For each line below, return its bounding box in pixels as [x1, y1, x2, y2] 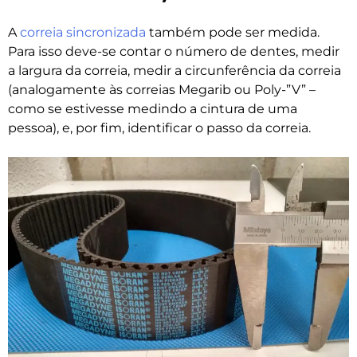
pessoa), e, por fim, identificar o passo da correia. [8, 120, 311, 136]
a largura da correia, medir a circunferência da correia [8, 63, 341, 79]
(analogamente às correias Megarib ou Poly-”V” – [8, 82, 316, 98]
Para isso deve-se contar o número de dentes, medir [8, 44, 339, 60]
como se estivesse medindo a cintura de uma [8, 101, 297, 117]
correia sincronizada [20, 25, 146, 41]
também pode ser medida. [146, 25, 320, 41]
